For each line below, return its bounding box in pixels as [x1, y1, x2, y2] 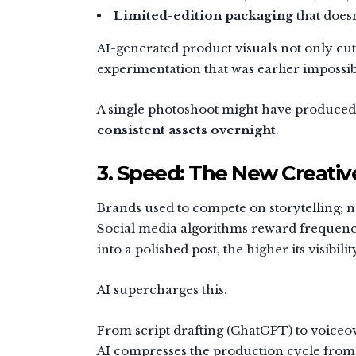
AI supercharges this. [97, 281, 227, 297]
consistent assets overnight [97, 122, 276, 137]
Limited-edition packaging [114, 7, 293, 23]
